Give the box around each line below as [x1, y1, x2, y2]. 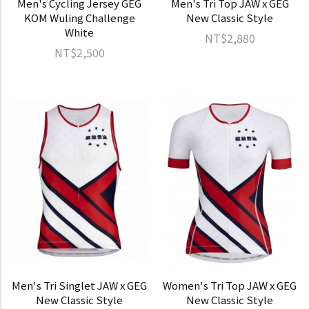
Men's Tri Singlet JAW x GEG [12, 277, 147, 292]
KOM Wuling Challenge [23, 10, 135, 25]
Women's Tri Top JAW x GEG [163, 277, 297, 292]
